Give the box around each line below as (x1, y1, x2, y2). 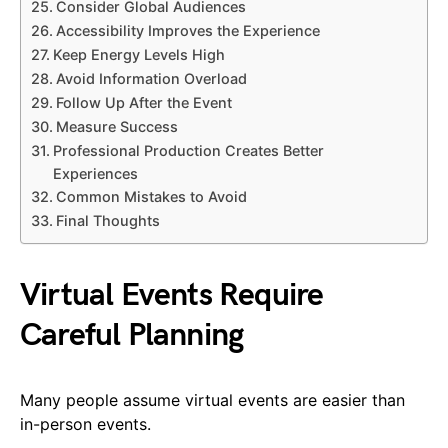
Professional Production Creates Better (52, 141, 324, 159)
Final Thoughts (55, 211, 160, 229)
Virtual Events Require (20, 275, 324, 315)
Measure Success (55, 117, 178, 135)
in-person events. (20, 413, 151, 434)
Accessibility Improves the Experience (55, 21, 320, 39)
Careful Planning (20, 315, 244, 355)
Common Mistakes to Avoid (55, 187, 247, 205)
